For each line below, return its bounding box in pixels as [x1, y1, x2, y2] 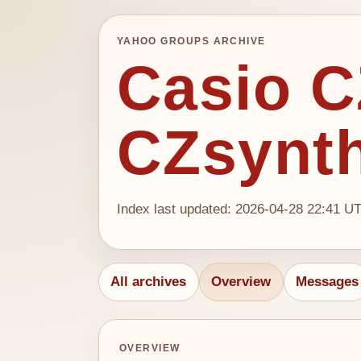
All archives [110, 273, 187, 289]
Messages [295, 273, 359, 289]
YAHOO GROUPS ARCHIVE [116, 35, 266, 47]
